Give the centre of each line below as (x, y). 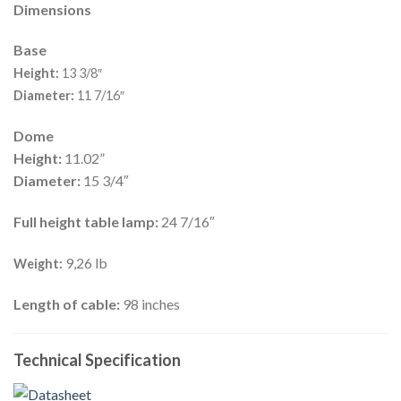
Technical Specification (97, 360)
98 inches (150, 303)
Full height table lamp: (86, 222)
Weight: (39, 263)
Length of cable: (67, 303)
